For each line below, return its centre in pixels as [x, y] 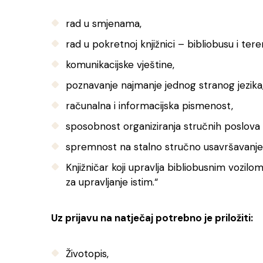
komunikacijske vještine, [120, 65]
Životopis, [87, 254]
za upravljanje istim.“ [112, 182]
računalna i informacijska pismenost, [149, 106]
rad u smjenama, [104, 23]
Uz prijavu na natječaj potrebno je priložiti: [152, 218]
